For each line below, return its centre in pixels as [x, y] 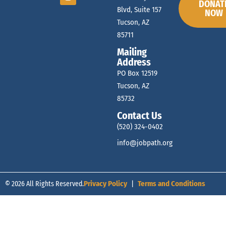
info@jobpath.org [145, 143]
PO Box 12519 [137, 73]
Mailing [132, 52]
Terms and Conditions [172, 183]
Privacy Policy [105, 183]
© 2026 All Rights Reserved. [44, 183]
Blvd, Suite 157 [139, 9]
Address [134, 62]
